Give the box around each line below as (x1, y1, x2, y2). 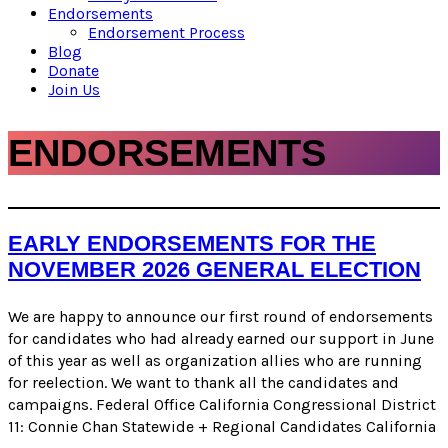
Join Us (48, 80, 100, 99)
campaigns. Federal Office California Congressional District (8, 394, 436, 414)
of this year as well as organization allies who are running (8, 350, 422, 370)
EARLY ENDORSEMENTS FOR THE (8, 231, 376, 257)
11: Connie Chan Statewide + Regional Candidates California (8, 416, 436, 436)
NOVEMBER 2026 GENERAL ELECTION (8, 257, 421, 283)
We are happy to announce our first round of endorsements (8, 306, 433, 326)
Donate (48, 61, 99, 80)
